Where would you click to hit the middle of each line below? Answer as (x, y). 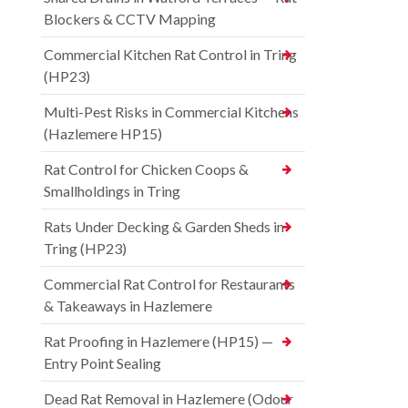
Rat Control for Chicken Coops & (146, 169)
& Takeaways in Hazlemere (128, 306)
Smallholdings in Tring (112, 191)
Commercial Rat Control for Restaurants (169, 284)
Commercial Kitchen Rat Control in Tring (170, 55)
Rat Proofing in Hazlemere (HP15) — (158, 342)
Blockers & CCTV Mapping (130, 19)
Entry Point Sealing (102, 363)
